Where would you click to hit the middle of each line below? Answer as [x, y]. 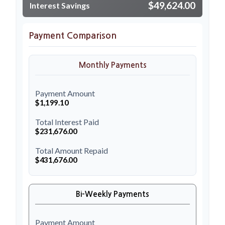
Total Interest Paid [67, 122]
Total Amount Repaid [72, 150]
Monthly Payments [113, 65]
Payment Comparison [73, 35]
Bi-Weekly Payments [113, 194]
